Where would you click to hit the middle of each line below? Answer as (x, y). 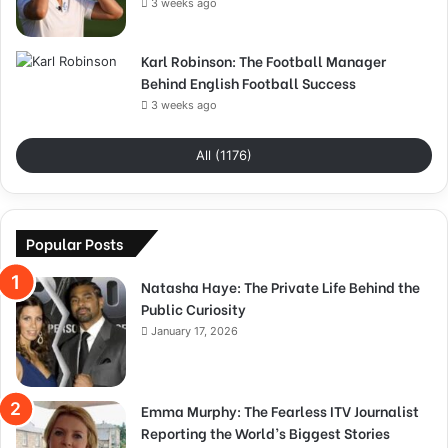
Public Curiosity (193, 308)
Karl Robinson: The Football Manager (263, 60)
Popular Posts (74, 242)
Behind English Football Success (248, 82)
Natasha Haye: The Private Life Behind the (280, 286)
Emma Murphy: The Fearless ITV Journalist (280, 410)
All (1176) (224, 154)
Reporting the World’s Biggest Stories (265, 432)
